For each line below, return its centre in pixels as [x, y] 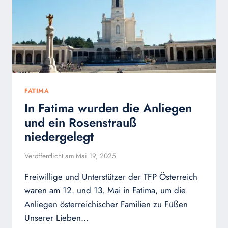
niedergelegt [59, 136]
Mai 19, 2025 [96, 156]
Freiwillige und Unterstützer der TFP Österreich [111, 177]
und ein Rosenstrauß [80, 122]
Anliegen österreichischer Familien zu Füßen [106, 204]
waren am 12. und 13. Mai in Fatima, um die [105, 191]
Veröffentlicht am [49, 156]
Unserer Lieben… [56, 218]
